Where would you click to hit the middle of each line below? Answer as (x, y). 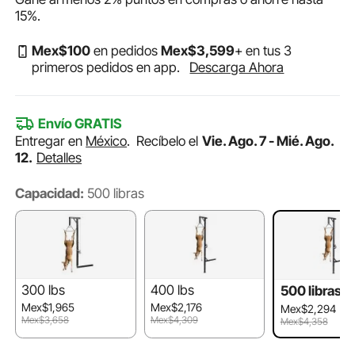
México (107, 141)
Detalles (59, 158)
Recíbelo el (169, 141)
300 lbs (44, 290)
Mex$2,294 (308, 308)
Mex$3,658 (46, 320)
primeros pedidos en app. (106, 68)
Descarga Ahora (237, 68)
